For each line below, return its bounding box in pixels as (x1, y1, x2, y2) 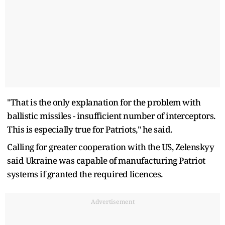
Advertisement (90, 197, 135, 206)
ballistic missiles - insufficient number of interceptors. (7, 109, 215, 122)
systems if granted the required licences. (7, 168, 163, 180)
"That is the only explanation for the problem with (7, 96, 200, 108)
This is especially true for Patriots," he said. (7, 123, 172, 135)
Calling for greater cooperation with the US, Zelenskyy (7, 141, 214, 153)
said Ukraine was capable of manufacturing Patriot (7, 154, 205, 166)
